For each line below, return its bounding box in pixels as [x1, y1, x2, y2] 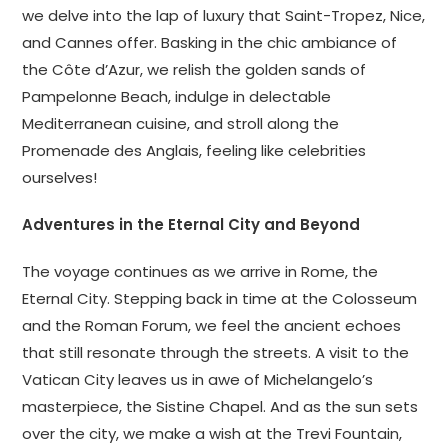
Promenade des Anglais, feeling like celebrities [22, 139, 367, 161]
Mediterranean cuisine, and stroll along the [22, 112, 340, 134]
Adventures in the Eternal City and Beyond [22, 213, 361, 235]
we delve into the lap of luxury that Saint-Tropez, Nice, [22, 4, 426, 26]
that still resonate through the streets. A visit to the [22, 341, 410, 363]
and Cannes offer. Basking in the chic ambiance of [22, 31, 398, 53]
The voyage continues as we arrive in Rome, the [22, 260, 379, 282]
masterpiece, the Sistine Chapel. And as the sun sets [22, 395, 419, 417]
